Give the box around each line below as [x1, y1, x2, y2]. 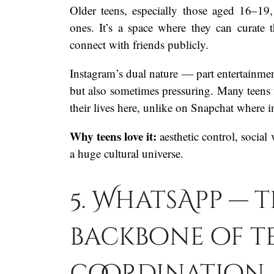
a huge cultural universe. [70, 145, 183, 161]
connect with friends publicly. [70, 36, 209, 52]
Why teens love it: [70, 127, 157, 144]
